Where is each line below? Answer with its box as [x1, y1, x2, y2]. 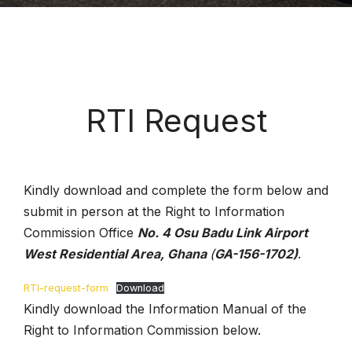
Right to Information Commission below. [24, 322, 261, 338]
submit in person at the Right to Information [24, 203, 284, 219]
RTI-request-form [24, 282, 108, 294]
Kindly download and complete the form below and [24, 182, 328, 198]
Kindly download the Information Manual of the [24, 301, 306, 317]
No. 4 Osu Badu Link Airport [137, 225, 308, 240]
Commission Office [24, 225, 137, 240]
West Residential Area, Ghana [24, 246, 207, 262]
